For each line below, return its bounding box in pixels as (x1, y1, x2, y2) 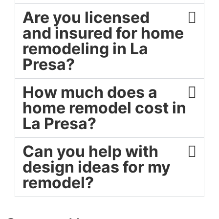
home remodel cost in (22, 98, 186, 118)
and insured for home (22, 23, 184, 43)
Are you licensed (22, 8, 150, 27)
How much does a (22, 83, 157, 102)
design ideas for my (22, 157, 171, 177)
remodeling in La (22, 39, 148, 59)
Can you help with (22, 142, 158, 161)
